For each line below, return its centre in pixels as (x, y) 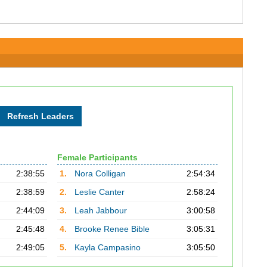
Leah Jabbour (100, 210)
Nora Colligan (100, 173)
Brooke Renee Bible (112, 229)
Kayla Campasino (107, 247)
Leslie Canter (99, 192)
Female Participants (97, 157)
